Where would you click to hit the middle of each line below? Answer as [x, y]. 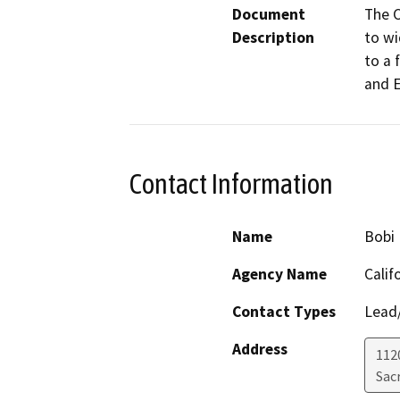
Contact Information [231, 184]
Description [273, 38]
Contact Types [284, 311]
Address [260, 349]
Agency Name [279, 274]
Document [269, 15]
